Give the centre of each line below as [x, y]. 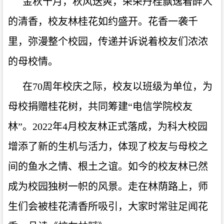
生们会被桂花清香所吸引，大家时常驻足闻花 [108, 206]
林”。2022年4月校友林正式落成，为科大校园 [108, 126]
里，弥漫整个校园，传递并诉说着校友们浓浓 [108, 41]
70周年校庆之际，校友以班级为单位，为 [122, 86]
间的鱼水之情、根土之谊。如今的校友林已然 [108, 166]
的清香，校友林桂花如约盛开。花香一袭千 [103, 21]
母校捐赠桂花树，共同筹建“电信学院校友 [100, 106]
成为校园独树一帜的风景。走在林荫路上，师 [108, 186]
